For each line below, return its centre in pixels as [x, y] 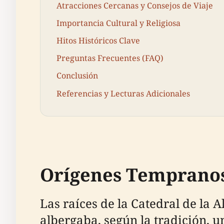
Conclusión [77, 76]
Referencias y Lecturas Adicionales [123, 93]
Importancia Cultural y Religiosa [118, 23]
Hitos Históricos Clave [98, 41]
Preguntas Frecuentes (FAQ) [110, 58]
